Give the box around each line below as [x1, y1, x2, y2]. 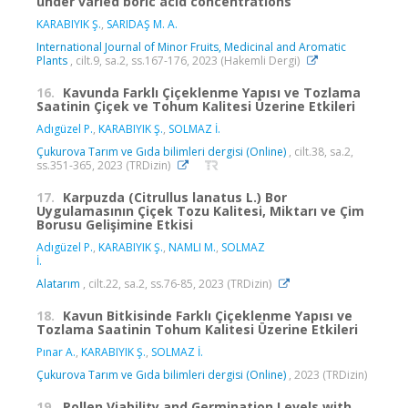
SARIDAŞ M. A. [107, 16, 178, 33]
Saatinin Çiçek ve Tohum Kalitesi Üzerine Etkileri [36, 97, 355, 116]
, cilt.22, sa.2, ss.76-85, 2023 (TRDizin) [80, 276, 274, 292]
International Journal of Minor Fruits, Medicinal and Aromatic [36, 39, 346, 56]
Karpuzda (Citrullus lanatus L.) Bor [63, 189, 287, 207]
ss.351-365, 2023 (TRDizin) [36, 158, 173, 174]
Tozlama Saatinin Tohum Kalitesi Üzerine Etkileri [36, 321, 358, 339]
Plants [36, 53, 67, 69]
